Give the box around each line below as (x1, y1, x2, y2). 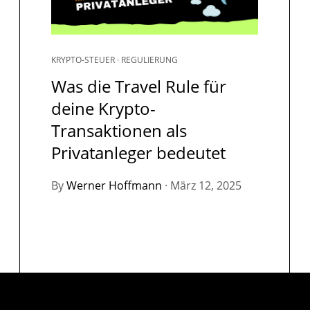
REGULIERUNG (120, 54, 178, 66)
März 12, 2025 (170, 178, 241, 194)
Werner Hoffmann (66, 178, 162, 194)
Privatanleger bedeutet (51, 141, 226, 165)
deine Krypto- (51, 97, 156, 120)
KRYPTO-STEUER (51, 54, 115, 66)
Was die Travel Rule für (51, 75, 226, 98)
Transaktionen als (51, 119, 187, 143)
